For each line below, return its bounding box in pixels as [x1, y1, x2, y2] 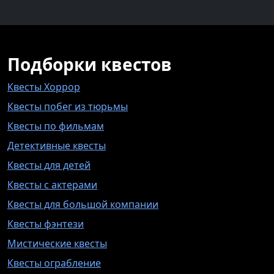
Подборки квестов [7, 52, 172, 76]
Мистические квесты [7, 236, 107, 250]
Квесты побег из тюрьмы [7, 99, 128, 113]
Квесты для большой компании [7, 197, 158, 211]
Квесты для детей [7, 158, 91, 172]
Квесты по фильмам [7, 119, 104, 133]
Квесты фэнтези [7, 217, 84, 231]
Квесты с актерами [7, 177, 97, 191]
